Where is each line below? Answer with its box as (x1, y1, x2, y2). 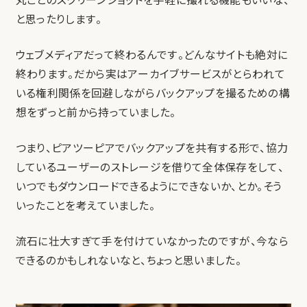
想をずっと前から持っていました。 (15, 106, 176, 120)
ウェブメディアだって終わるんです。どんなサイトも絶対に (15, 49, 288, 62)
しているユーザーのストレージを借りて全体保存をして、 (15, 161, 284, 175)
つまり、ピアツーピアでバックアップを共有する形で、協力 (15, 142, 288, 156)
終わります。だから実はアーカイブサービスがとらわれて (15, 68, 285, 82)
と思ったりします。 (15, 13, 102, 27)
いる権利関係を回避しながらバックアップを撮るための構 (15, 87, 290, 101)
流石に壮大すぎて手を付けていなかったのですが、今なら (15, 235, 288, 249)
